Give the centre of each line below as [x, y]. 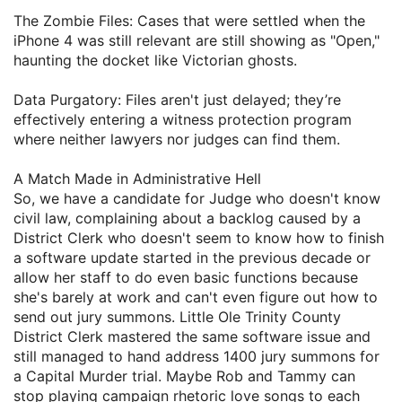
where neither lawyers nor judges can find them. [177, 140]
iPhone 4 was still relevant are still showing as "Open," [197, 41]
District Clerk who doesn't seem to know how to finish [199, 238]
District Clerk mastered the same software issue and [192, 337]
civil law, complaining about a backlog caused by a [187, 218]
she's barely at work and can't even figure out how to [196, 297]
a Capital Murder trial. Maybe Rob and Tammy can [184, 376]
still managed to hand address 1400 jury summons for [197, 357]
